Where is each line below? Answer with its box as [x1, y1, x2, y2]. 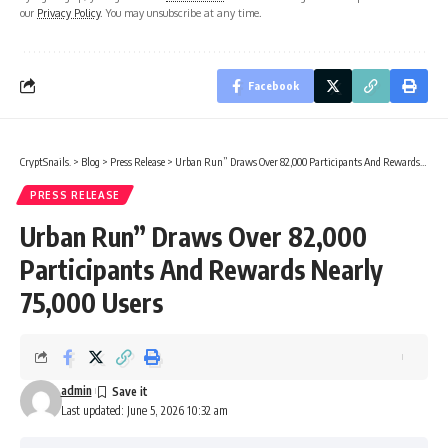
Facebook [248, 78, 299, 92]
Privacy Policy [37, 5, 100, 19]
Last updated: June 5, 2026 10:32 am [60, 402, 228, 418]
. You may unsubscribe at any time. [100, 5, 262, 19]
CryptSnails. [20, 154, 71, 168]
